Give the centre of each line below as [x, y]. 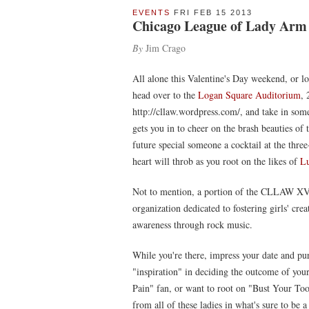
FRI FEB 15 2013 [211, 12]
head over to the [165, 95]
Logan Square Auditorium [249, 95]
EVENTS [151, 12]
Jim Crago [164, 48]
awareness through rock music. [192, 225]
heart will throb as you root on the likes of [216, 161]
